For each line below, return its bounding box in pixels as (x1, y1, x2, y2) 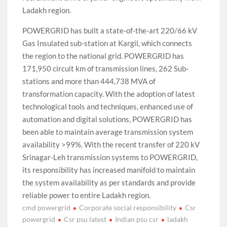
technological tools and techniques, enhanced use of (22, 101, 194, 111)
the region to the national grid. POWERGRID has (22, 51, 184, 60)
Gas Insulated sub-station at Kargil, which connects (22, 38, 193, 48)
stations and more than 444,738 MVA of (22, 76, 156, 86)
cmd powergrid (22, 203, 71, 212)
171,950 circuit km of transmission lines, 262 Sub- (22, 63, 189, 73)
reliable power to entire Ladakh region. (22, 190, 151, 200)
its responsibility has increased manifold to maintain (22, 165, 196, 174)
